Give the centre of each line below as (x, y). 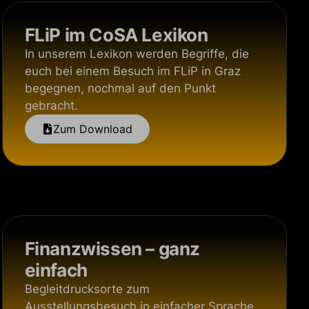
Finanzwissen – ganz (112, 249)
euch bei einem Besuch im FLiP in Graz (132, 71)
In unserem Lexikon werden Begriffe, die (137, 54)
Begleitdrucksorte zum (87, 289)
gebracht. (51, 106)
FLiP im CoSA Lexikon (116, 35)
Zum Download (92, 129)
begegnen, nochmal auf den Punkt (120, 88)
